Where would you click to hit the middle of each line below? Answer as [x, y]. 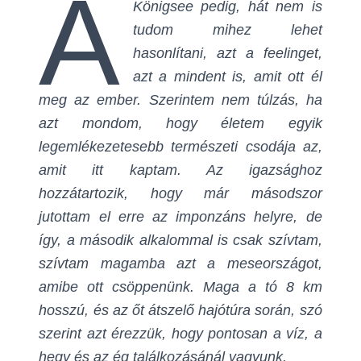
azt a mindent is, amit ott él [227, 77]
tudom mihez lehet [227, 30]
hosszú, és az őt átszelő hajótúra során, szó [180, 311]
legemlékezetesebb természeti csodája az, [180, 147]
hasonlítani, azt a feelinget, [227, 54]
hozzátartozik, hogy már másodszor [180, 194]
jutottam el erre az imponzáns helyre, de [180, 217]
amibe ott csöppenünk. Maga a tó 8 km [180, 287]
